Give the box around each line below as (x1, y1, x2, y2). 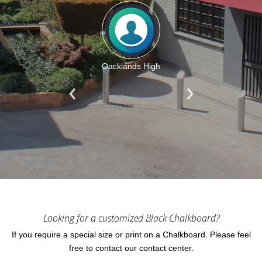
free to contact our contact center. (68, 243, 194, 253)
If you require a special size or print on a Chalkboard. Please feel (11, 230, 251, 240)
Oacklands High (102, 61, 160, 71)
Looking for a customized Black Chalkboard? (43, 212, 219, 225)
